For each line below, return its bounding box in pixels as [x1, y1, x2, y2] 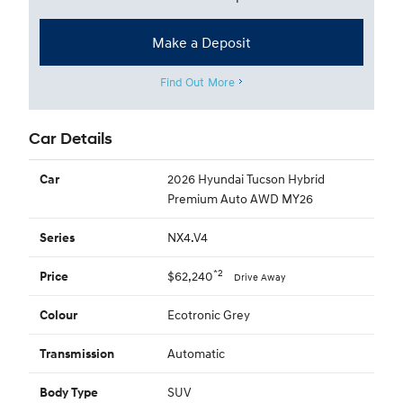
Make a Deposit [152, 33, 251, 51]
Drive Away [233, 271, 286, 283]
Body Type [40, 385, 98, 399]
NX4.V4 [166, 229, 208, 245]
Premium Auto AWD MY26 [166, 191, 313, 206]
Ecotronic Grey [166, 307, 250, 322]
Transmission [40, 346, 114, 361]
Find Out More [160, 75, 235, 89]
